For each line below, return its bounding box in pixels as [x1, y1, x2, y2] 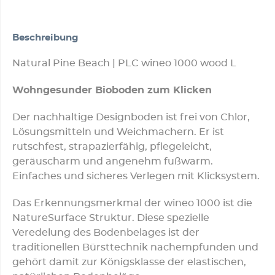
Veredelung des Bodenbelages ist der [12, 228, 199, 238]
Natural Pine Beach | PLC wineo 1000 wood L [12, 58, 236, 69]
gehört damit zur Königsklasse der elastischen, [12, 257, 246, 268]
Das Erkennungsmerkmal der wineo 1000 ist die [12, 198, 252, 209]
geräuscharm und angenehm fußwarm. [12, 157, 213, 167]
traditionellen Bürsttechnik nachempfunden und [12, 242, 258, 253]
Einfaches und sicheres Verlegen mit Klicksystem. [12, 171, 260, 182]
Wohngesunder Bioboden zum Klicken [12, 85, 212, 96]
